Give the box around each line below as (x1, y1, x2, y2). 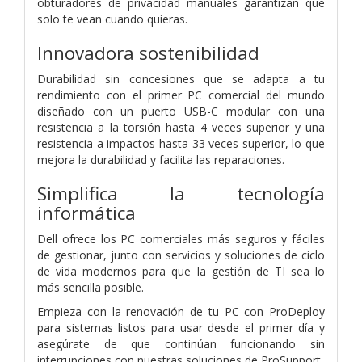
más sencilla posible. (37, 279, 144, 295)
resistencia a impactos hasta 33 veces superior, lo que (37, 135, 325, 151)
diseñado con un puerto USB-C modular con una (37, 103, 325, 119)
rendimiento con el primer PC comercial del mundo (37, 86, 325, 103)
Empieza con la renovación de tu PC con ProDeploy (37, 303, 325, 319)
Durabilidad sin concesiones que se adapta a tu (37, 70, 325, 86)
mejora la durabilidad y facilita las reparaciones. (37, 151, 284, 167)
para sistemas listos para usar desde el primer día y (37, 319, 325, 335)
